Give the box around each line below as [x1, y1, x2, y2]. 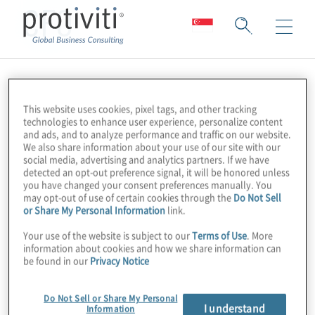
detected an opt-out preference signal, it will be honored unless [23, 165, 290, 179]
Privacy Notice [90, 253, 150, 267]
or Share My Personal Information [23, 202, 166, 217]
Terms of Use [192, 228, 247, 242]
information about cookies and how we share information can [23, 240, 282, 255]
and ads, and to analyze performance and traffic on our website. [23, 127, 292, 141]
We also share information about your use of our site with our [23, 139, 281, 153]
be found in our [23, 253, 91, 267]
